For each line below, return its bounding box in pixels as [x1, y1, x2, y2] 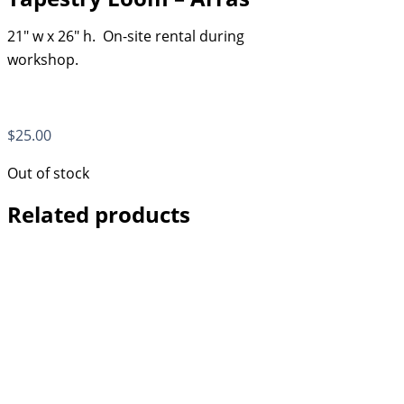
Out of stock [7, 163, 89, 184]
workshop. [7, 50, 78, 70]
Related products [7, 198, 190, 229]
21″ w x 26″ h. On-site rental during [7, 26, 244, 47]
